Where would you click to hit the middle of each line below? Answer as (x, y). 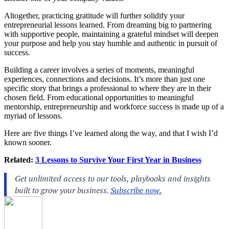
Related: (20, 159)
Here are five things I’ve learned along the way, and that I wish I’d (111, 133)
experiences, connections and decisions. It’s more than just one (105, 79)
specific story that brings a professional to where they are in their (108, 88)
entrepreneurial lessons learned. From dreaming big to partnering (108, 25)
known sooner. (28, 142)
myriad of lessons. (33, 116)
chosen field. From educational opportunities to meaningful (99, 97)
